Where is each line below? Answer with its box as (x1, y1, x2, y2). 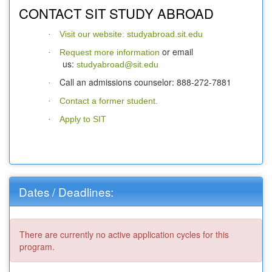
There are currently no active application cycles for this (19, 228, 229, 241)
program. (19, 240, 55, 253)
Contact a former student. (59, 96, 158, 106)
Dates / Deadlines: (19, 183, 114, 200)
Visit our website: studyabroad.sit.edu (59, 29, 203, 39)
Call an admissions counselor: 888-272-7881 (59, 76, 231, 89)
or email (160, 46, 193, 58)
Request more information (59, 47, 160, 58)
